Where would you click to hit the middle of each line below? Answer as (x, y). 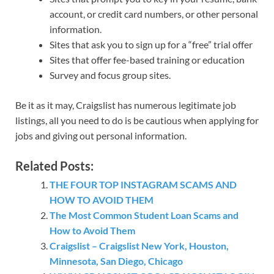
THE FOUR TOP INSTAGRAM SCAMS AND (143, 184)
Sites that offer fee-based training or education (147, 59)
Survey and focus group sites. (110, 75)
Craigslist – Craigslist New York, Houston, (139, 245)
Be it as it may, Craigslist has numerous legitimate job (126, 105)
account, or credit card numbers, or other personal (154, 13)
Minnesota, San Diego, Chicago (116, 261)
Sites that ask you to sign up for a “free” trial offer (151, 44)
